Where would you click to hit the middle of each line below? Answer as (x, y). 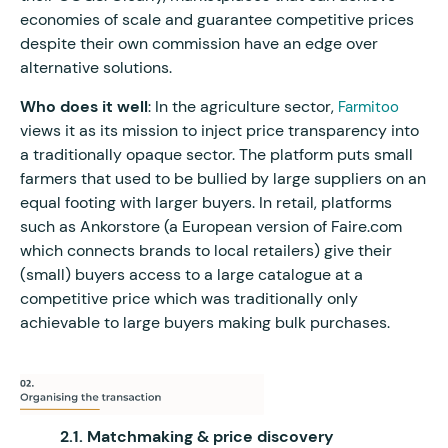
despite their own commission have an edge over (199, 43)
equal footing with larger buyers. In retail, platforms (206, 202)
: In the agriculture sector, (243, 106)
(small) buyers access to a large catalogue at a (191, 274)
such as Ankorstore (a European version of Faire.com (211, 226)
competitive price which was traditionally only (189, 298)
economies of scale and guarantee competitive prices (217, 19)
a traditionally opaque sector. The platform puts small (216, 154)
